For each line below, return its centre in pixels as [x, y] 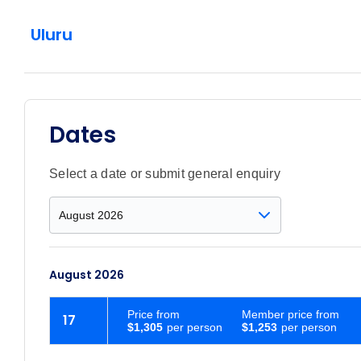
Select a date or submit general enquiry [165, 174]
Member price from [290, 315]
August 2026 [87, 275]
